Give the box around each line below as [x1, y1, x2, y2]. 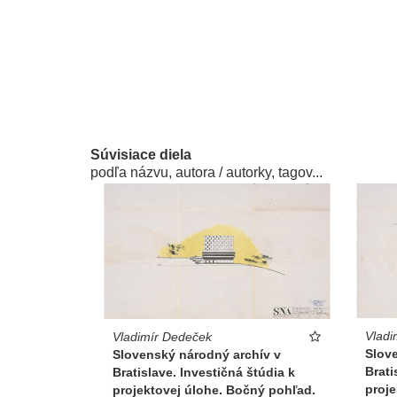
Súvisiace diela [90, 147, 191, 163]
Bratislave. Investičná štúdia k [113, 364, 295, 379]
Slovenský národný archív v [113, 346, 281, 362]
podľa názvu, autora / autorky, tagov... [90, 165, 323, 181]
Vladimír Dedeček [113, 329, 212, 344]
